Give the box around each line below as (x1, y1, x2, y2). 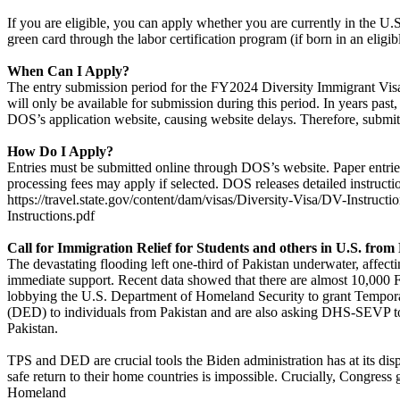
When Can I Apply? (7, 63, 129, 79)
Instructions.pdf (7, 208, 95, 223)
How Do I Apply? (7, 144, 113, 159)
